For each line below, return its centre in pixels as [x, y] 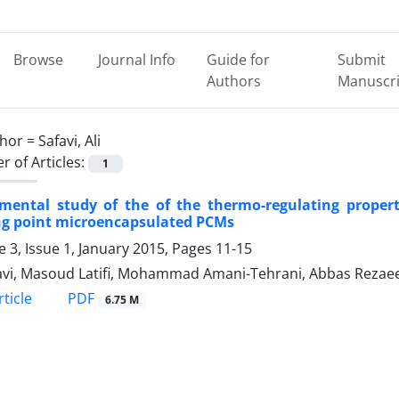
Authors [234, 81]
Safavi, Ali [69, 141]
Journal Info [136, 60]
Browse [38, 60]
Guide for [239, 60]
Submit [361, 60]
